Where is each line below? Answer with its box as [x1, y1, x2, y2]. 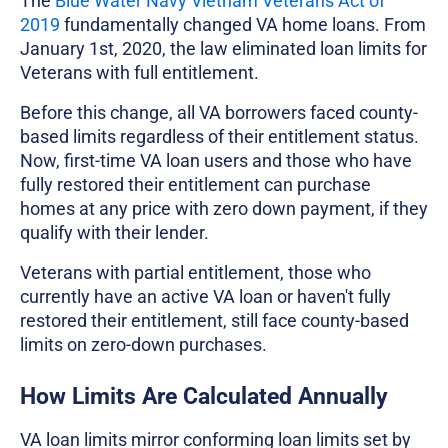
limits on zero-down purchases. [20, 334, 267, 356]
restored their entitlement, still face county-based [20, 310, 409, 332]
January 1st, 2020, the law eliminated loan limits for [20, 38, 427, 60]
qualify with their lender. [20, 222, 209, 244]
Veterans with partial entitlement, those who [20, 262, 371, 284]
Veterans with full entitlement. [20, 62, 259, 84]
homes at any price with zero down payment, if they [20, 198, 428, 220]
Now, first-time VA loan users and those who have [20, 150, 412, 172]
